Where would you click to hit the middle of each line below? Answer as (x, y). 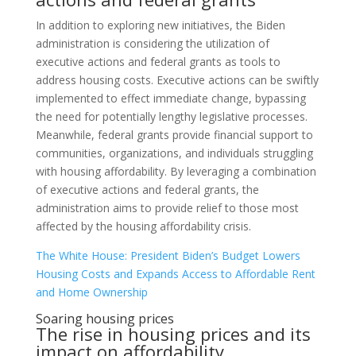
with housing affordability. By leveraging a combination (176, 172)
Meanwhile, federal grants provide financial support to (174, 135)
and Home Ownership (91, 292)
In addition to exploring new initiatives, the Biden (160, 25)
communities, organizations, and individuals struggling (174, 153)
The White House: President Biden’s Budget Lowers (168, 256)
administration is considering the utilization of (152, 44)
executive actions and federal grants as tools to (158, 62)
